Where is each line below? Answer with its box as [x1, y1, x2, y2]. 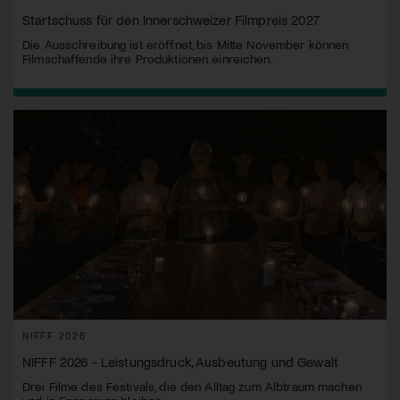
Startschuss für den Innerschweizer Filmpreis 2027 [22, 12, 320, 29]
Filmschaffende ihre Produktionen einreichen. [22, 51, 273, 67]
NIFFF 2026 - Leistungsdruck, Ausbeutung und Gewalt [22, 354, 338, 371]
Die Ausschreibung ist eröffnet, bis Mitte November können [22, 37, 349, 53]
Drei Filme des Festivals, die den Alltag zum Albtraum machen [22, 379, 362, 395]
